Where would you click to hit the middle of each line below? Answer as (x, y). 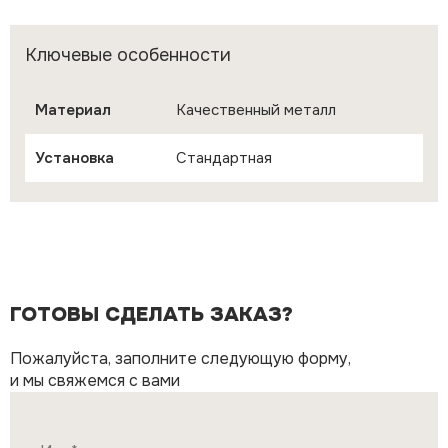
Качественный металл (256, 110)
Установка (74, 158)
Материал (73, 110)
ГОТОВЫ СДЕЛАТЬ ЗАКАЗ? (151, 314)
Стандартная (224, 158)
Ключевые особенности (128, 55)
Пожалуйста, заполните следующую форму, (180, 358)
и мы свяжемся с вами (95, 380)
